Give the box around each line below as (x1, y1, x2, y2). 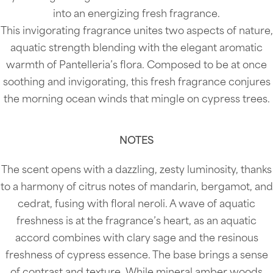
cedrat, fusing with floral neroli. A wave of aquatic (18, 199, 255, 210)
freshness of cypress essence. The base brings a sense (5, 250, 268, 261)
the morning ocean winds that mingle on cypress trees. (3, 94, 270, 105)
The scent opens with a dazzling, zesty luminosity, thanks (1, 165, 272, 175)
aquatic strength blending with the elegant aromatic (10, 43, 263, 54)
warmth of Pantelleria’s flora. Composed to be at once (6, 60, 267, 71)
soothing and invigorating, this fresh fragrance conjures (2, 77, 271, 88)
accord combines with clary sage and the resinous (15, 233, 258, 244)
